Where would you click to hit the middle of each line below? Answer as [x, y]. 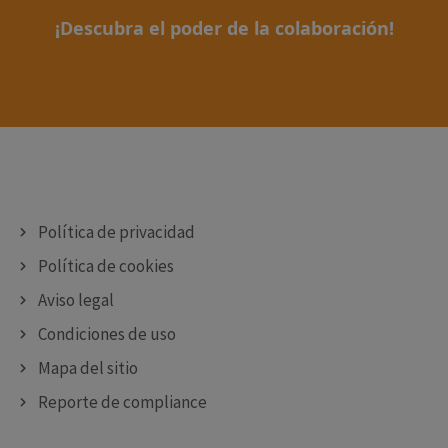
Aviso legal [75, 300]
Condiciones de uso [106, 334]
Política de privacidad [116, 232]
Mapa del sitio [87, 368]
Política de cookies [105, 266]
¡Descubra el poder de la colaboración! [224, 27]
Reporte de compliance [122, 402]
